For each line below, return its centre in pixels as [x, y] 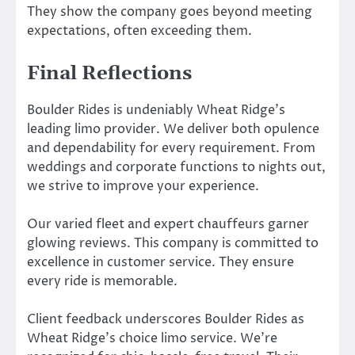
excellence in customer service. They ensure [160, 263]
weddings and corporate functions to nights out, [176, 167]
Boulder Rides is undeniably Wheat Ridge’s [156, 110]
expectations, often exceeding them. [139, 31]
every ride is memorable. [102, 282]
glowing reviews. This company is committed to [173, 244]
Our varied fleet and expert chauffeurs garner [168, 225]
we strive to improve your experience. [143, 186]
